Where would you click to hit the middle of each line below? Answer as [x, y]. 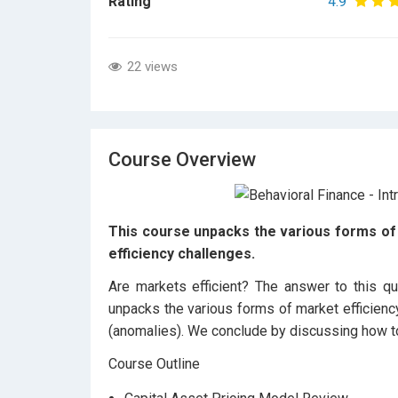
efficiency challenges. [182, 254]
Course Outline [154, 364]
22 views [151, 67]
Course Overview [182, 159]
